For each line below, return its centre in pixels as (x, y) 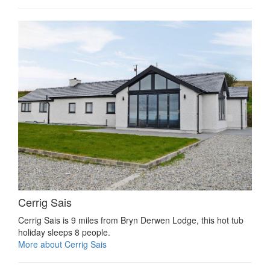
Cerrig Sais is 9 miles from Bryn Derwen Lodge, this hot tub (131, 220)
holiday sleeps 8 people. (64, 232)
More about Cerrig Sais (62, 244)
